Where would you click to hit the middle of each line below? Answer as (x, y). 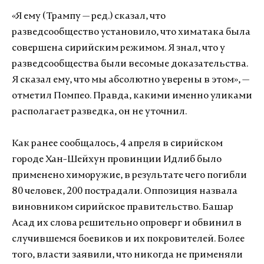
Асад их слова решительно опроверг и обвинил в (127, 223)
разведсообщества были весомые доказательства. (130, 64)
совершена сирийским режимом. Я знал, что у (118, 48)
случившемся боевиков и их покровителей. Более (128, 239)
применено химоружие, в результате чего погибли (129, 176)
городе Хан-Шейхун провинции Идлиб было (117, 160)
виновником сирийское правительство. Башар (123, 207)
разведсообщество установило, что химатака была (131, 32)
